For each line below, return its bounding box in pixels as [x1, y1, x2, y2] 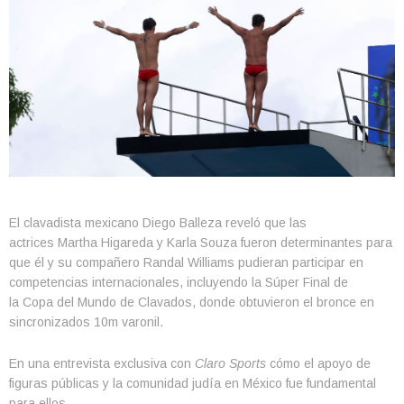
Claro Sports [195, 355, 266, 371]
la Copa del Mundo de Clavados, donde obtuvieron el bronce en [9, 294, 374, 309]
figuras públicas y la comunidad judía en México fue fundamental [9, 375, 376, 390]
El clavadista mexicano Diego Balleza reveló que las [9, 215, 307, 230]
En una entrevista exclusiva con [9, 355, 195, 371]
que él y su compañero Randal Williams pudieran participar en [9, 254, 363, 270]
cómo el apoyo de [266, 355, 371, 371]
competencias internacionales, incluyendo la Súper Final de [9, 274, 348, 289]
